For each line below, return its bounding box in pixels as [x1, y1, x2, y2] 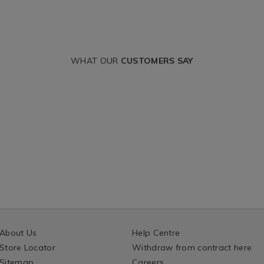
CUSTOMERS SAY [120, 55, 193, 67]
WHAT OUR [71, 55, 121, 67]
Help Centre [132, 227, 180, 239]
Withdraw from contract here [132, 242, 252, 253]
